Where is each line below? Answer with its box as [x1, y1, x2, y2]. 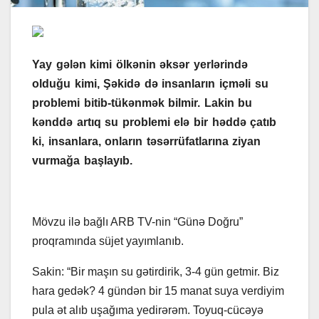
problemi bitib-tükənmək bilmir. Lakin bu [32, 96, 253, 109]
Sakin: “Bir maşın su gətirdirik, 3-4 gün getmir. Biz [32, 265, 279, 278]
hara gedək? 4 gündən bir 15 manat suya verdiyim [32, 284, 284, 297]
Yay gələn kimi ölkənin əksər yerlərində [32, 58, 248, 70]
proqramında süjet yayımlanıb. [32, 234, 187, 247]
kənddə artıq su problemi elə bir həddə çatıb [32, 115, 277, 128]
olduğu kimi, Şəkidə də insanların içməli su [32, 77, 268, 90]
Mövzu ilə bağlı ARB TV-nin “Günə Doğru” [32, 215, 243, 228]
